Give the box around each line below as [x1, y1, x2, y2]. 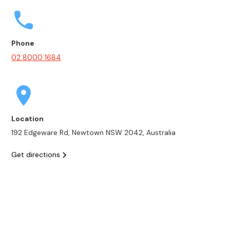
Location [11, 114, 44, 123]
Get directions [11, 150, 61, 159]
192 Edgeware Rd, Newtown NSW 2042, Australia [11, 128, 176, 137]
